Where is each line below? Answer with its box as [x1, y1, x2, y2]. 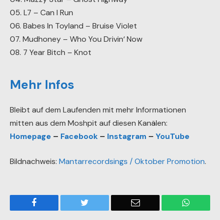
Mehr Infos [10, 76, 74, 93]
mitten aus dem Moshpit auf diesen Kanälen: [10, 117, 167, 128]
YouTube [156, 131, 190, 141]
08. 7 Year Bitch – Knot [10, 47, 91, 58]
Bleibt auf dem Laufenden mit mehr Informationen [10, 104, 186, 115]
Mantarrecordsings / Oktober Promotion [59, 156, 205, 167]
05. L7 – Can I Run [10, 7, 73, 18]
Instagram [107, 131, 146, 141]
